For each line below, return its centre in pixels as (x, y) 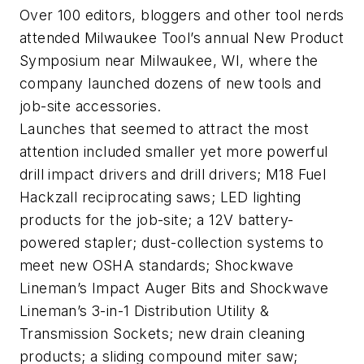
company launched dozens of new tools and (170, 83)
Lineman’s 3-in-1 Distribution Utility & (145, 310)
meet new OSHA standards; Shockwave (157, 265)
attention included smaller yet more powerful (174, 151)
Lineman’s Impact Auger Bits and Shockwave (174, 288)
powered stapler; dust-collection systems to (172, 242)
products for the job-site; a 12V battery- (157, 219)
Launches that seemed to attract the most (164, 128)
